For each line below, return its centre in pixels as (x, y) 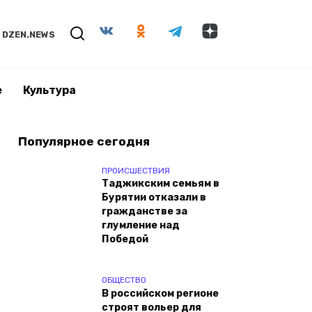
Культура (49, 90)
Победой (125, 240)
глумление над (141, 226)
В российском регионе (160, 294)
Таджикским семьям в (161, 184)
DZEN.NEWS (29, 34)
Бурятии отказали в (154, 198)
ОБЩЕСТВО (124, 280)
